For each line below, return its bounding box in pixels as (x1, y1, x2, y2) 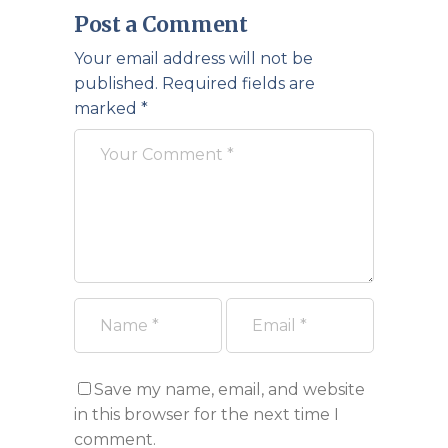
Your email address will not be (74, 49, 313, 68)
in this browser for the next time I (74, 405, 339, 424)
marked (74, 99, 141, 118)
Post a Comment (74, 11, 248, 38)
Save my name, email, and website (94, 380, 365, 399)
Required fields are (162, 74, 315, 93)
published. (74, 74, 158, 93)
